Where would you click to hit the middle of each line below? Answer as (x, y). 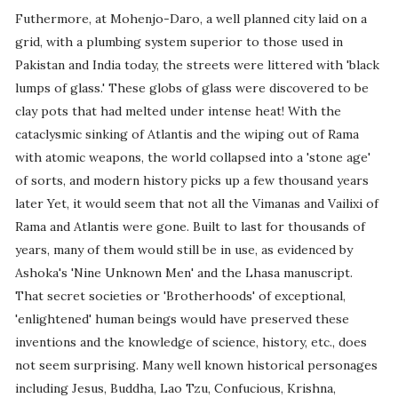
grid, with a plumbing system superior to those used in (179, 42)
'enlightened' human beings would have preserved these (182, 319)
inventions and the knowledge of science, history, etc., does (191, 342)
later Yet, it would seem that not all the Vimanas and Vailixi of (196, 204)
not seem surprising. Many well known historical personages (196, 366)
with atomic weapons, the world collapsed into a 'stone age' (192, 158)
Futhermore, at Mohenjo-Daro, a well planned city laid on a (191, 19)
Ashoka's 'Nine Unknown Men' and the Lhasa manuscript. (183, 273)
